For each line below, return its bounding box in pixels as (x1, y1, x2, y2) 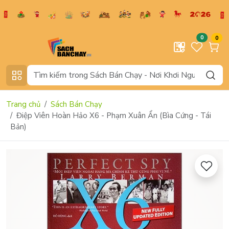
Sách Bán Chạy (51, 99, 102, 109)
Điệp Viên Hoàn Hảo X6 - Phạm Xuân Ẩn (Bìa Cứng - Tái (16, 110, 211, 121)
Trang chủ (6, 99, 40, 109)
